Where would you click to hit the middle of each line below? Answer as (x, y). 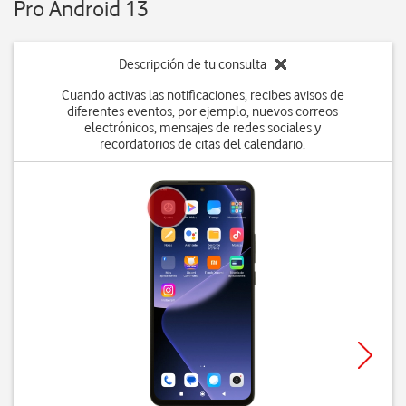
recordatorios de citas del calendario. (203, 144)
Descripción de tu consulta (193, 64)
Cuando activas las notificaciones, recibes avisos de (203, 95)
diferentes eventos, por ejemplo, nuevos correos (203, 111)
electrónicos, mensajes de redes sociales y (203, 128)
